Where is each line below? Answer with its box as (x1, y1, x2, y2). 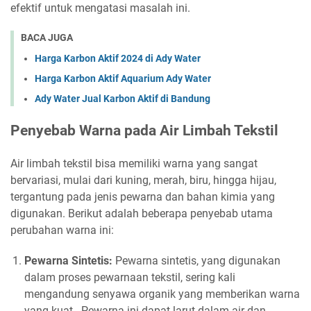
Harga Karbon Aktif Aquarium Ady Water (35, 73, 211, 85)
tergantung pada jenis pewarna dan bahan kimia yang (10, 190, 275, 204)
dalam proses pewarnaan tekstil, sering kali (24, 271, 235, 285)
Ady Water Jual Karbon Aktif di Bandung (35, 93, 210, 105)
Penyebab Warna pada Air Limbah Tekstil (10, 122, 278, 140)
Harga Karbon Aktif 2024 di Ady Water (35, 53, 201, 65)
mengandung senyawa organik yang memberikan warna (24, 287, 300, 301)
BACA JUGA (21, 31, 73, 43)
